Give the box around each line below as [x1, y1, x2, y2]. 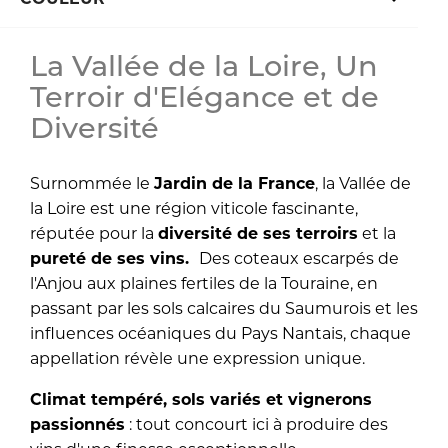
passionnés [30, 414, 125, 434]
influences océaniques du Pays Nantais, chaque [30, 323, 411, 343]
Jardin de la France [154, 173, 315, 193]
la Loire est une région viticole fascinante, [30, 198, 358, 218]
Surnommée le [30, 173, 154, 193]
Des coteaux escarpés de [199, 248, 399, 268]
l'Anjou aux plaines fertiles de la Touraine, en [30, 273, 378, 293]
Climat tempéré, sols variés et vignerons [30, 389, 372, 409]
